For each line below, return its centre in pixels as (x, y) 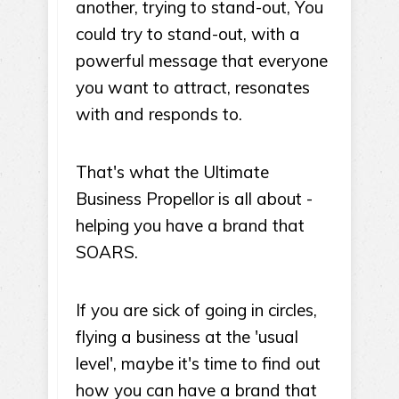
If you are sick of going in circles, (196, 310)
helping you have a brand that (190, 225)
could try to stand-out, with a (188, 34)
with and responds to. (159, 114)
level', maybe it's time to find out (198, 363)
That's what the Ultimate (172, 172)
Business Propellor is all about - (194, 199)
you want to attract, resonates (193, 87)
